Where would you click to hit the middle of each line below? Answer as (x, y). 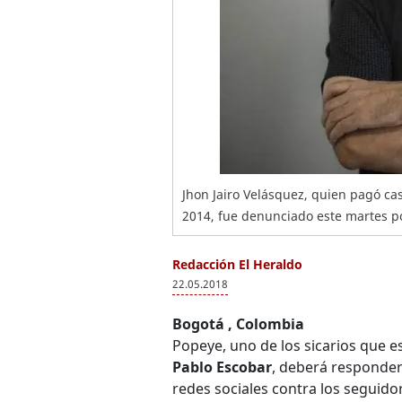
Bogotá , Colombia (238, 324)
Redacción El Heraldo (237, 264)
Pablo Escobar (222, 367)
